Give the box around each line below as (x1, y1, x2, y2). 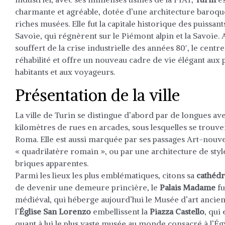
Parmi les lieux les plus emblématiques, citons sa (15, 170, 196, 180)
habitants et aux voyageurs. (15, 67, 115, 77)
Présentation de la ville (15, 85, 180, 105)
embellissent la (91, 206, 150, 216)
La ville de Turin (15, 110, 77, 120)
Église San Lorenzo (19, 206, 91, 216)
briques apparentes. (15, 158, 88, 168)
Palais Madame (160, 182, 215, 192)
